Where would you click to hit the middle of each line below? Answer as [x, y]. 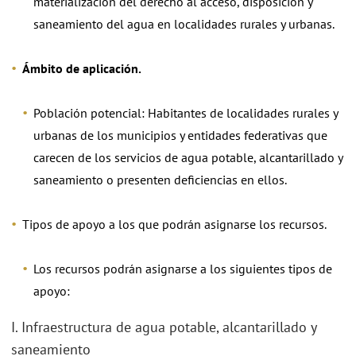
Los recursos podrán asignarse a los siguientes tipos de [183, 269]
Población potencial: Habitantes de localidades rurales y [186, 113]
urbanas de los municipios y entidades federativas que [180, 135]
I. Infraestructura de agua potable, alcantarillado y [164, 327]
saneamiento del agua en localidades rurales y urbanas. [184, 24]
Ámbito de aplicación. [82, 68]
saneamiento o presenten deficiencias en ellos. [160, 180]
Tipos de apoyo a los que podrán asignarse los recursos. [174, 224]
